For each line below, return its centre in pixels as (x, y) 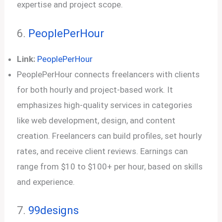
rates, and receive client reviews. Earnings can (103, 151)
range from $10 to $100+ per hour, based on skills (110, 166)
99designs (54, 210)
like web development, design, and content (96, 120)
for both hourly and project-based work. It (95, 89)
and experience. (46, 182)
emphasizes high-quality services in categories (105, 105)
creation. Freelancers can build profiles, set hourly (110, 136)
